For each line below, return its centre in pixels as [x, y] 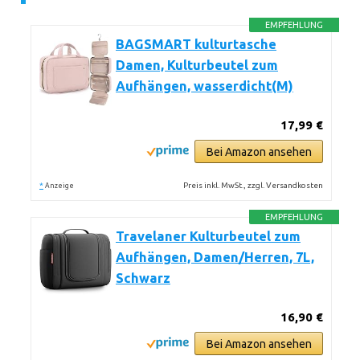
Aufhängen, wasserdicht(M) [205, 86]
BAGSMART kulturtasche [196, 44]
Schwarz [143, 278]
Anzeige [59, 186]
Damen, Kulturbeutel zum [197, 65]
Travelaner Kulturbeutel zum [208, 236]
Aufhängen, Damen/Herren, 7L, [215, 257]
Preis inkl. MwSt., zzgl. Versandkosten [254, 185]
